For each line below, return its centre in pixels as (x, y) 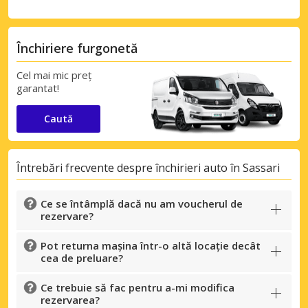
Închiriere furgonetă (77, 48)
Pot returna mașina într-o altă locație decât (151, 245)
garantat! (38, 88)
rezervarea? (70, 299)
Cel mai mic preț (54, 75)
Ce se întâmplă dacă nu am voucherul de (142, 203)
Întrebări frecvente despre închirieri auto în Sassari (148, 168)
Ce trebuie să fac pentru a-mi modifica (137, 287)
